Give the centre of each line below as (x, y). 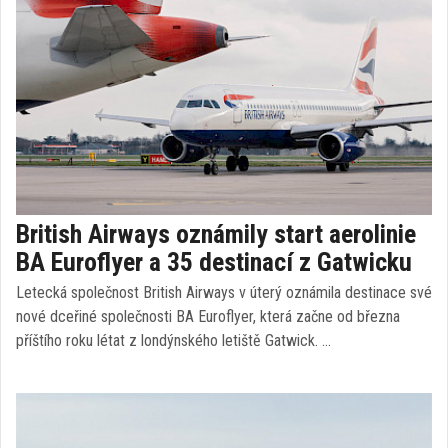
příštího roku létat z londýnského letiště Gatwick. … (173, 340)
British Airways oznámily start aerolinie (216, 234)
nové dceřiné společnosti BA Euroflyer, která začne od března (208, 316)
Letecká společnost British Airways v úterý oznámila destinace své (224, 292)
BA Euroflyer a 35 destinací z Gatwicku (214, 262)
